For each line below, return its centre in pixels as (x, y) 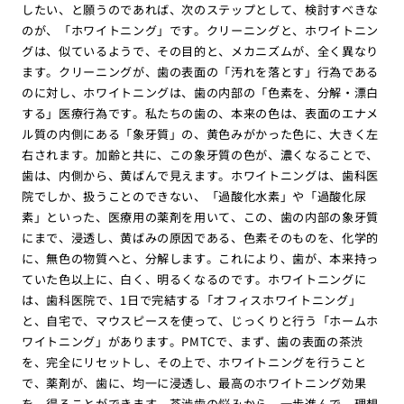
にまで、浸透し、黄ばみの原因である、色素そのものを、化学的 (200, 238)
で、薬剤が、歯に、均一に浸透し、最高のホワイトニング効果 (194, 383)
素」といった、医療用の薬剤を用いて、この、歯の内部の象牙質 (200, 217)
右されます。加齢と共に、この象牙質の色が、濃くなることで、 (200, 155)
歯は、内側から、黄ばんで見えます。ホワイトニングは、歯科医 (200, 176)
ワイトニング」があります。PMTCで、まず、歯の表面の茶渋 (193, 342)
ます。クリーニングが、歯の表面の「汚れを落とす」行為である (200, 72)
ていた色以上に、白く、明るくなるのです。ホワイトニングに (194, 280)
